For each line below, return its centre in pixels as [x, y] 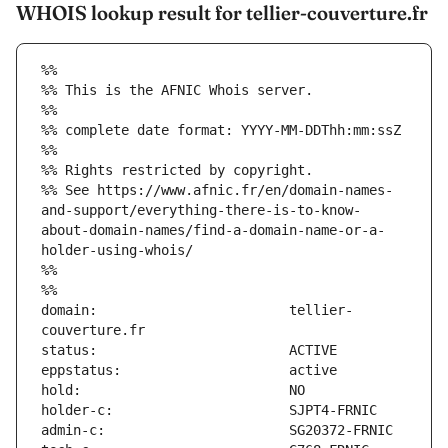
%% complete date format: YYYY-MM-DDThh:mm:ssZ [221, 130]
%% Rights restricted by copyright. [177, 170]
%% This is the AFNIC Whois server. [177, 90]
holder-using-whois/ [117, 250]
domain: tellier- [197, 310]
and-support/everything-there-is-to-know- [201, 210]
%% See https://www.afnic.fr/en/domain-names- [217, 190]
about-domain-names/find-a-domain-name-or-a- [213, 230]
